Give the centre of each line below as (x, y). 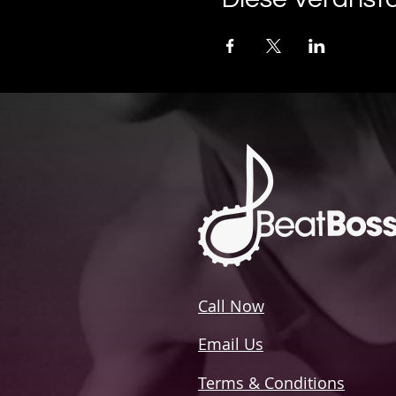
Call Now (231, 305)
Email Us (231, 343)
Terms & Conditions (271, 382)
